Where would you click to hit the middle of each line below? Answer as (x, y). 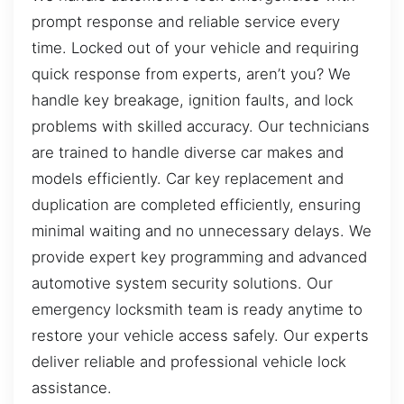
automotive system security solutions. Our (182, 283)
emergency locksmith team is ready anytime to (197, 309)
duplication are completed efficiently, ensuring (196, 204)
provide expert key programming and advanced (199, 257)
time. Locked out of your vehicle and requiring (195, 47)
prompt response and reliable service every (186, 21)
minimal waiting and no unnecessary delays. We (202, 230)
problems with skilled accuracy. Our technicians (201, 126)
